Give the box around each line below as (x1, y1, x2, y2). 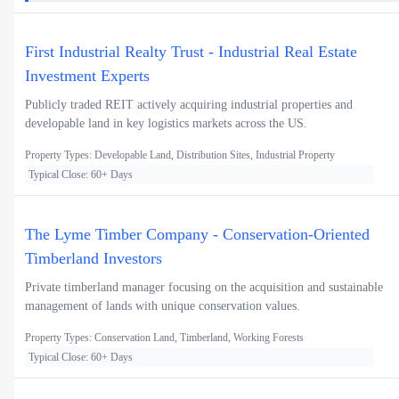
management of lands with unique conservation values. (25, 299, 300, 313)
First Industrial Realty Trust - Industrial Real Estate (25, 43, 357, 61)
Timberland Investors (25, 249, 162, 268)
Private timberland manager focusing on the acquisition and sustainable (25, 281, 383, 295)
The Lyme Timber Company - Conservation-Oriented (25, 225, 370, 244)
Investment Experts (25, 67, 150, 85)
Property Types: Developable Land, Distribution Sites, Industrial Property (25, 149, 335, 162)
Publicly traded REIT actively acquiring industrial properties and (25, 98, 353, 112)
